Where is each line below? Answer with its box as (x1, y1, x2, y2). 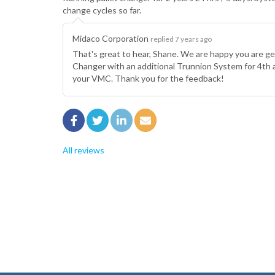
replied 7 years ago (150, 34, 212, 44)
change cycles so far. (63, 5, 141, 15)
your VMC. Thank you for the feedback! (72, 73, 224, 83)
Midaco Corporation (72, 33, 150, 44)
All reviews (63, 145, 104, 155)
